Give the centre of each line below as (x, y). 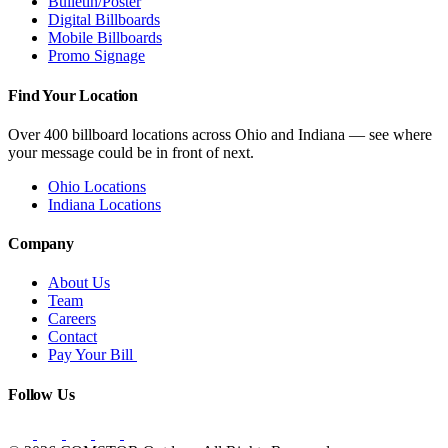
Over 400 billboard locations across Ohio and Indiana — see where (220, 134)
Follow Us (41, 394)
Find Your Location (73, 95)
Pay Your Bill (92, 355)
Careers (72, 319)
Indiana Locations (104, 204)
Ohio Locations (97, 186)
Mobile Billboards (105, 38)
